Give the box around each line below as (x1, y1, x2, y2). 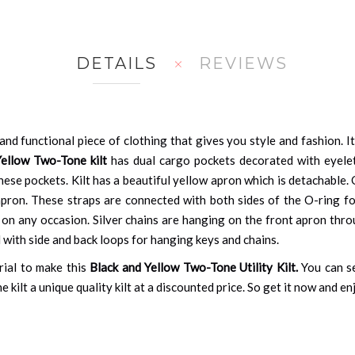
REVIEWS (198, 53, 288, 73)
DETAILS (75, 53, 157, 73)
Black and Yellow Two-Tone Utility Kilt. (90, 259, 302, 274)
